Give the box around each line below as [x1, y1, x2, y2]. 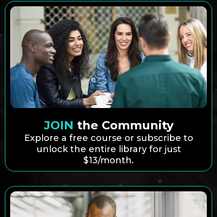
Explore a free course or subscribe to [24, 132, 193, 143]
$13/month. [83, 155, 134, 166]
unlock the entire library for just [36, 143, 181, 155]
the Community [77, 118, 173, 132]
